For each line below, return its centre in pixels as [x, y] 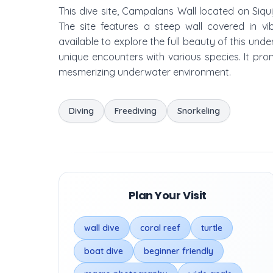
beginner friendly [179, 251]
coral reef [160, 228]
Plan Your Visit [167, 195]
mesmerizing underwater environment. [145, 72]
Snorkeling [199, 111]
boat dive [104, 251]
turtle [212, 228]
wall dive [102, 228]
